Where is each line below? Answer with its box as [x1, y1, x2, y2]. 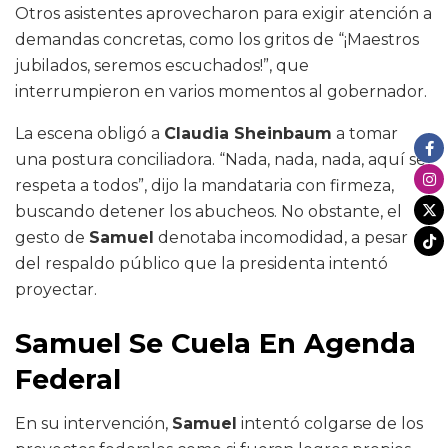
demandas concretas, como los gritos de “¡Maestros [15, 30, 419, 50]
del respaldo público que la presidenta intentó [15, 254, 388, 274]
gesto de [15, 228, 89, 248]
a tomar [332, 124, 398, 144]
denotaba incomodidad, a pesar [154, 228, 408, 248]
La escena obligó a [15, 124, 164, 144]
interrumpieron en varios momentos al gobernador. [15, 82, 427, 102]
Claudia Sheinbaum [164, 124, 332, 144]
